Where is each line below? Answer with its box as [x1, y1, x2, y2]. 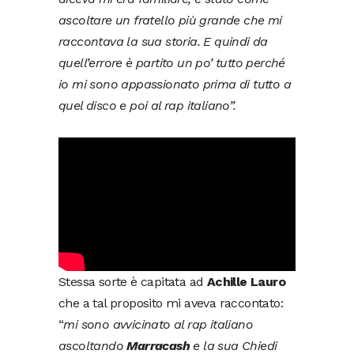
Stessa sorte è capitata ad [58, 273, 207, 289]
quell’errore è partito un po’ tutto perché [58, 55, 285, 70]
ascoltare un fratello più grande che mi [58, 13, 282, 28]
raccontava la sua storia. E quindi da [58, 34, 268, 49]
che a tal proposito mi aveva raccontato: [58, 295, 283, 311]
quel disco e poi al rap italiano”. [58, 98, 236, 113]
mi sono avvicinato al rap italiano [63, 316, 254, 332]
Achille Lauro [206, 273, 286, 289]
